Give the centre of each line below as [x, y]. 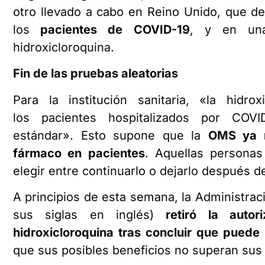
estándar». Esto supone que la [111, 135]
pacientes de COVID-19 [110, 29]
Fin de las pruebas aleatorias [96, 74]
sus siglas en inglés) [90, 215]
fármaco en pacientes [79, 153]
